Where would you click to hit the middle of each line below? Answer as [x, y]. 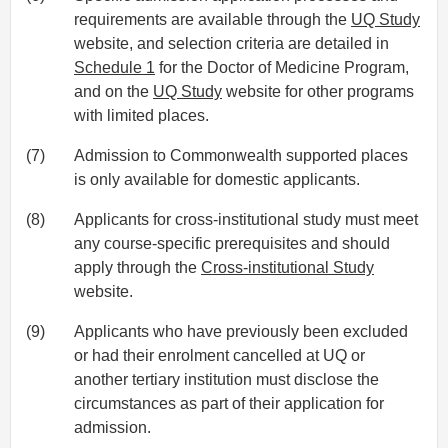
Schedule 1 [114, 68]
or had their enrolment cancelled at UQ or [219, 356]
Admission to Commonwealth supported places [241, 156]
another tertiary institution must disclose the [226, 380]
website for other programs [318, 92]
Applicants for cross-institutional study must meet [246, 220]
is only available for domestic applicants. [217, 180]
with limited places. [141, 116]
